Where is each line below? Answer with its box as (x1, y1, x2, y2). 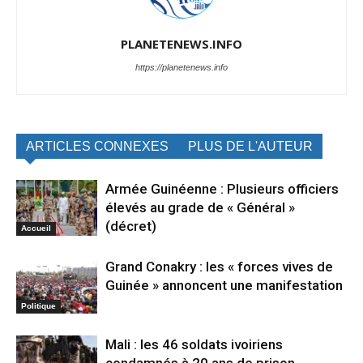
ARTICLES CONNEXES (26, 139, 169, 154)
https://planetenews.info (135, 62, 228, 73)
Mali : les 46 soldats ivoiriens (105, 336, 283, 353)
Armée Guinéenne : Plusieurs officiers (105, 181, 339, 198)
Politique (21, 301, 56, 310)
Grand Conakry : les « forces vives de (105, 258, 333, 275)
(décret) (105, 218, 156, 235)
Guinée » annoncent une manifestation (105, 277, 343, 294)
